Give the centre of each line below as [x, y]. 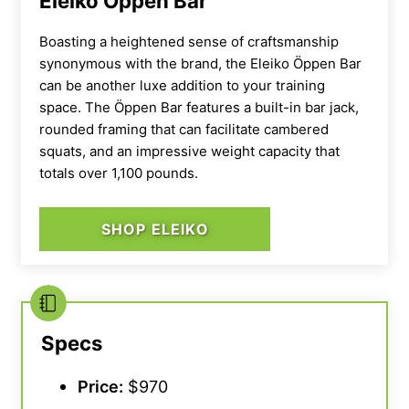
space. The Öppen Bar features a [147, 107]
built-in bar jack [305, 107]
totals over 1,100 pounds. [119, 173]
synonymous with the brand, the [145, 63]
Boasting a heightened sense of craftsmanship [189, 41]
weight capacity [261, 151]
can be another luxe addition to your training [182, 85]
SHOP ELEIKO [155, 229]
